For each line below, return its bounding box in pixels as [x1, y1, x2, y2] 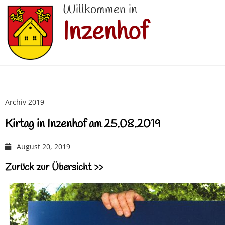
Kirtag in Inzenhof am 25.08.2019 [5, 117, 161, 132]
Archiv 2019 [5, 97, 44, 107]
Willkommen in [63, 2, 138, 19]
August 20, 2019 [16, 142, 70, 152]
